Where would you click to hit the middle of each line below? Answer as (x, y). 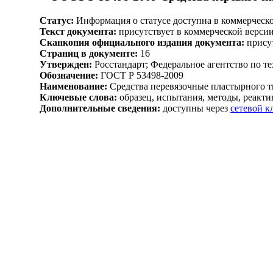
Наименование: (73, 86)
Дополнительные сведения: (100, 108)
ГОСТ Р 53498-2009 (141, 75)
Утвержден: (66, 64)
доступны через (195, 108)
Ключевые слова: (78, 97)
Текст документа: (78, 31)
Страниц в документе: (89, 53)
